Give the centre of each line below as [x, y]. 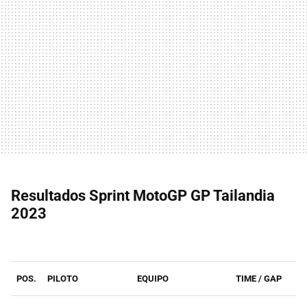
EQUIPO [153, 279]
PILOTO [63, 279]
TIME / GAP [259, 279]
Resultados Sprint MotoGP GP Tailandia [143, 196]
